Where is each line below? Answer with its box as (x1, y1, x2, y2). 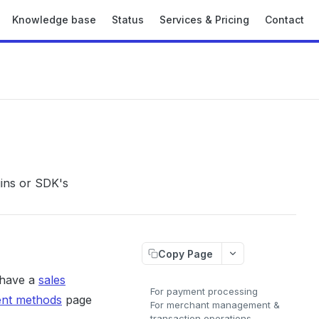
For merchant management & (150, 299, 280, 310)
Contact (265, 13, 304, 26)
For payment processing (150, 286, 258, 297)
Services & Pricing (159, 13, 249, 26)
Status (112, 13, 144, 26)
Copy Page (158, 247, 213, 260)
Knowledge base (12, 13, 96, 26)
